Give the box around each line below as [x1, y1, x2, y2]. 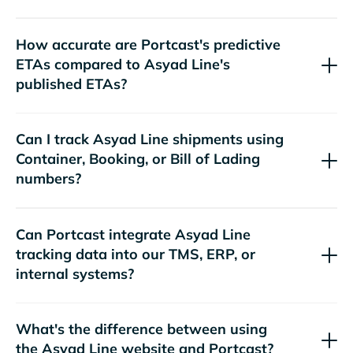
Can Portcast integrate [16, 225, 171, 243]
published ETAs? [16, 74, 127, 93]
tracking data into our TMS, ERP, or [16, 244, 255, 263]
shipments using [169, 130, 284, 149]
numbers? [16, 169, 81, 188]
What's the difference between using [16, 320, 267, 339]
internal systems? [16, 264, 134, 283]
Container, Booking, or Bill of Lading [16, 150, 260, 169]
